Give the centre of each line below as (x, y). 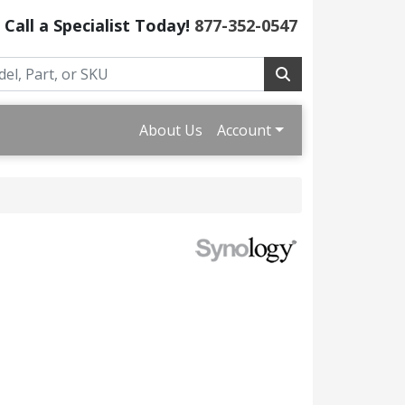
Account (245, 130)
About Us (171, 130)
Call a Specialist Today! (99, 25)
